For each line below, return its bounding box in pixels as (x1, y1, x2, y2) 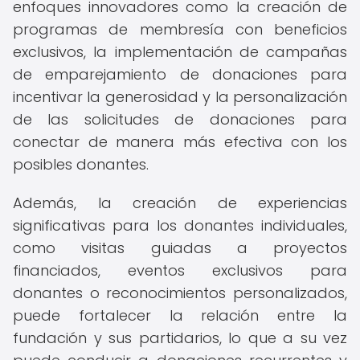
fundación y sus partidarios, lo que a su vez (13, 328, 347, 348)
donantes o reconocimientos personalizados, (13, 283, 347, 303)
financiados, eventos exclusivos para (13, 260, 347, 280)
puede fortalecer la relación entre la (13, 305, 347, 325)
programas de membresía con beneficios (13, 19, 347, 39)
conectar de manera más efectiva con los (13, 132, 347, 152)
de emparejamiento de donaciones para (13, 64, 347, 84)
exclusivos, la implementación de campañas (13, 42, 347, 62)
